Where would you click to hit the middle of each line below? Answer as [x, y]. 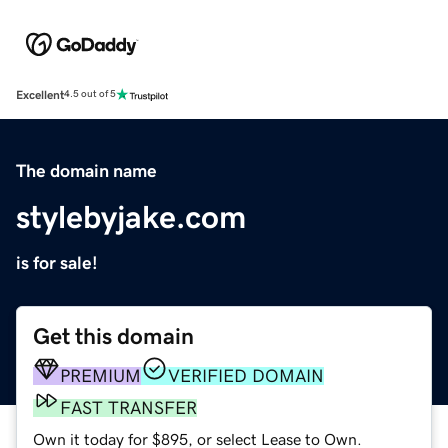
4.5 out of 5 [90, 94]
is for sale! [57, 262]
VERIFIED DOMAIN [246, 375]
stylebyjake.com [131, 216]
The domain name [86, 170]
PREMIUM [100, 375]
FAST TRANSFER [128, 407]
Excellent [40, 94]
